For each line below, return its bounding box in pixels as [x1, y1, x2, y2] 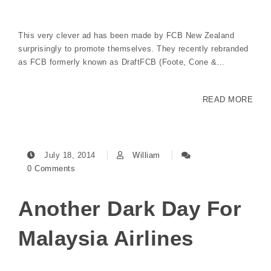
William [132, 150, 160, 160]
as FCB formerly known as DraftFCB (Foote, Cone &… [18, 57, 225, 67]
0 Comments [27, 163, 75, 173]
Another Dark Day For [18, 196, 241, 220]
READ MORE [202, 94, 253, 104]
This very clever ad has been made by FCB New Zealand [18, 30, 234, 40]
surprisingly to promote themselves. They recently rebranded [18, 44, 249, 53]
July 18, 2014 [41, 150, 98, 160]
